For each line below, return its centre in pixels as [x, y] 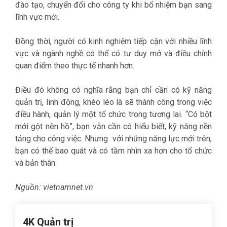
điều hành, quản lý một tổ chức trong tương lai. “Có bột [113, 114]
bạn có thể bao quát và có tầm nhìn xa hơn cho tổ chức [113, 151]
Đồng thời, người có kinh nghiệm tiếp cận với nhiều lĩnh [113, 41]
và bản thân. [36, 163]
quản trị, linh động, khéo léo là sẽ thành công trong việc [113, 102]
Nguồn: [29, 187]
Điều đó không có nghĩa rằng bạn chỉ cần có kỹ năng [113, 90]
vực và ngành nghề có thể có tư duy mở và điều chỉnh [113, 53]
